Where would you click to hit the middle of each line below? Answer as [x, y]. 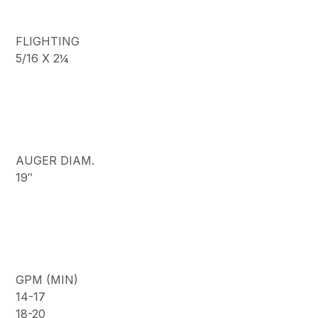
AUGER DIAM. [55, 161]
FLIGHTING [48, 42]
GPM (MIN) [47, 280]
